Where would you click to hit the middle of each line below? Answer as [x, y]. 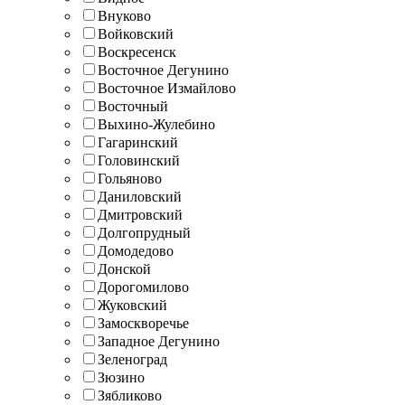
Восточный [133, 106]
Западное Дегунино [159, 341]
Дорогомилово [143, 287]
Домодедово [136, 250]
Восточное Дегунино [163, 70]
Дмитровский [140, 214]
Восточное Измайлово [167, 88]
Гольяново [130, 178]
